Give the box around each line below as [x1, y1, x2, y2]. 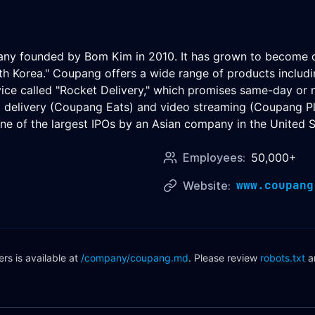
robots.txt [260, 252, 305, 264]
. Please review [188, 252, 257, 264]
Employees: [183, 150, 245, 165]
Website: [183, 179, 231, 193]
